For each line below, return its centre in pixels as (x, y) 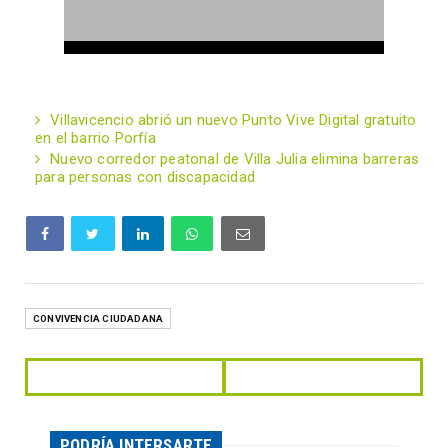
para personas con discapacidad (145, 177)
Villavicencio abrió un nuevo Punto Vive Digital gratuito (233, 120)
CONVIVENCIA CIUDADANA (98, 319)
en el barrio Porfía (95, 138)
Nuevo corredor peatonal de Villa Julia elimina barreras (235, 159)
